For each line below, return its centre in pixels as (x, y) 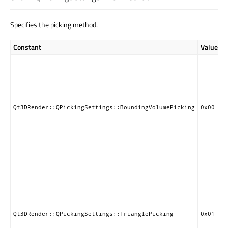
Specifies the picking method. (54, 25)
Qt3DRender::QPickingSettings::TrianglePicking (93, 214)
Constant (27, 47)
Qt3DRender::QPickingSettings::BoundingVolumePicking (104, 108)
